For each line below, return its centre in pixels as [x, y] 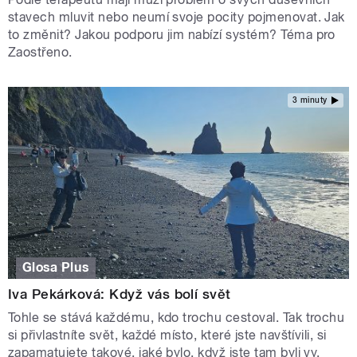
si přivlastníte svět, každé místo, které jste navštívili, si [167, 335]
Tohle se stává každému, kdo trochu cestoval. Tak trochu [177, 318]
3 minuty [310, 100]
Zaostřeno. [40, 53]
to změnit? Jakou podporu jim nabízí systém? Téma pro [172, 35]
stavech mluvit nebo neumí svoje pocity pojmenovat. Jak [177, 18]
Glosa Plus [56, 268]
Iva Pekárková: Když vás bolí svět [120, 294]
